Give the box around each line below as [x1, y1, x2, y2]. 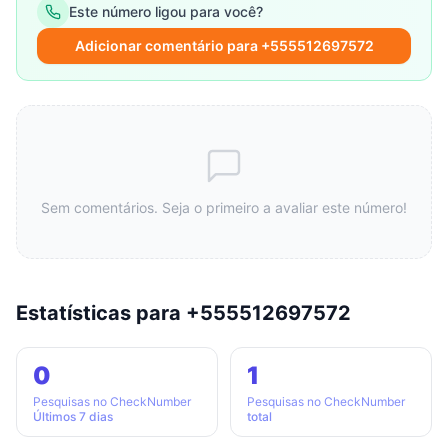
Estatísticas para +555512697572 [16, 301, 351, 325]
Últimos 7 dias [33, 409, 113, 424]
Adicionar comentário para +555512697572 [74, 37, 374, 54]
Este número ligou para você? [69, 3, 263, 20]
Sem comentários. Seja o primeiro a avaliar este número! [41, 199, 407, 216]
